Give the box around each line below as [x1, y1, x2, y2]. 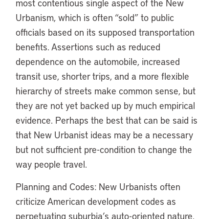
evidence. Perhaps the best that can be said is [16, 114, 197, 126]
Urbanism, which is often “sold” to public [16, 11, 174, 23]
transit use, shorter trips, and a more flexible [16, 70, 189, 82]
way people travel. [16, 158, 87, 170]
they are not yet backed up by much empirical [16, 99, 195, 111]
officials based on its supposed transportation [16, 26, 195, 38]
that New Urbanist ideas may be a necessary [16, 129, 193, 141]
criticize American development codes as [16, 195, 176, 207]
